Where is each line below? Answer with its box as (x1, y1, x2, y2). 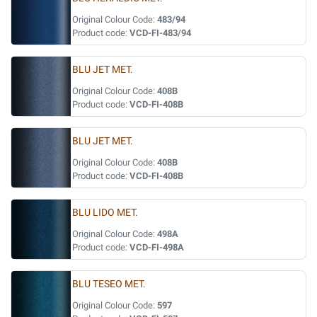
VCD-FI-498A (129, 242, 184, 253)
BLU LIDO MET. (72, 207, 138, 219)
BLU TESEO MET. (72, 278, 146, 290)
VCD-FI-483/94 (129, 28, 191, 38)
